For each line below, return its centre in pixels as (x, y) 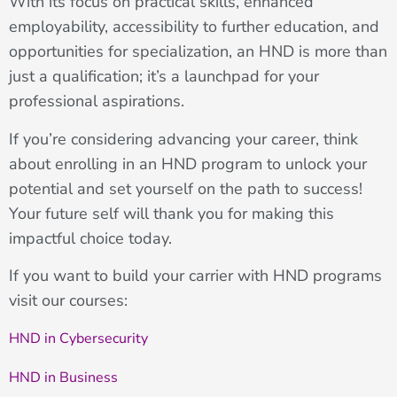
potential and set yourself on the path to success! (186, 188)
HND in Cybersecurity (78, 339)
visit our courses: (68, 300)
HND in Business (63, 377)
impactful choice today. (90, 238)
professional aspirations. (97, 101)
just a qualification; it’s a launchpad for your (164, 77)
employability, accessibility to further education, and (194, 27)
